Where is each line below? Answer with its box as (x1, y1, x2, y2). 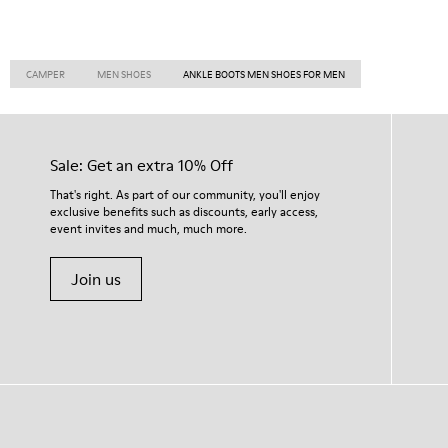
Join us (71, 268, 121, 290)
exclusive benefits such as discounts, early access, (50, 203, 318, 220)
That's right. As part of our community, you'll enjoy (50, 186, 320, 203)
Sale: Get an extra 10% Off (50, 154, 233, 176)
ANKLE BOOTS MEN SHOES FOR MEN (183, 67, 345, 81)
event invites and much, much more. (50, 220, 247, 237)
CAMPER (26, 67, 65, 81)
